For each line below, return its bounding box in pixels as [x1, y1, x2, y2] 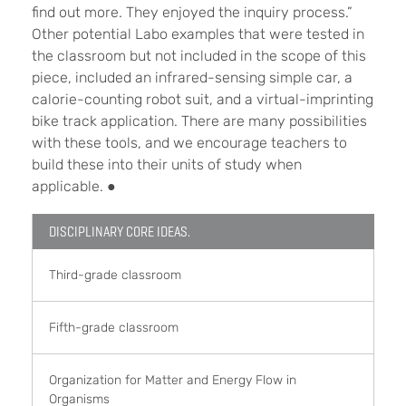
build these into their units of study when [32, 155, 302, 173]
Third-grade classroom [49, 266, 181, 283]
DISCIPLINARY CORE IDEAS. [49, 221, 190, 241]
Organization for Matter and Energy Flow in [49, 372, 296, 388]
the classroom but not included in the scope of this [32, 46, 366, 64]
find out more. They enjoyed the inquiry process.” [32, 3, 353, 21]
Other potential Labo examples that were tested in [32, 24, 364, 43]
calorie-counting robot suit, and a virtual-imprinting [32, 90, 373, 108]
